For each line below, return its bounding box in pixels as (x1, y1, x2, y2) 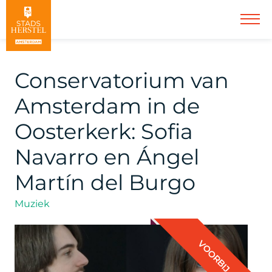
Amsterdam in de (15, 93, 200, 119)
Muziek (15, 198, 50, 209)
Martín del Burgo (15, 169, 195, 195)
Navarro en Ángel (15, 144, 199, 170)
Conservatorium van (15, 67, 229, 93)
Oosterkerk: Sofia (15, 118, 193, 144)
